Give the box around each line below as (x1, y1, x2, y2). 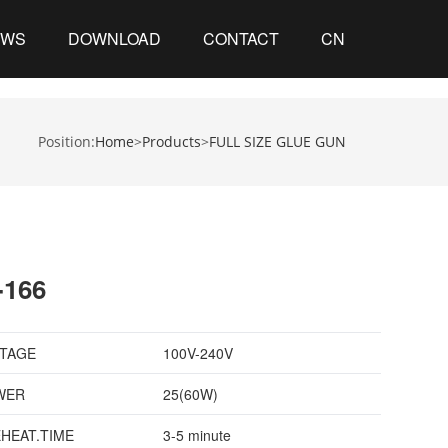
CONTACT (202, 27, 279, 50)
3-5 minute (162, 425, 231, 445)
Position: (34, 132, 95, 151)
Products (142, 132, 201, 151)
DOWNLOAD (67, 27, 161, 50)
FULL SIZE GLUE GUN (209, 132, 346, 151)
